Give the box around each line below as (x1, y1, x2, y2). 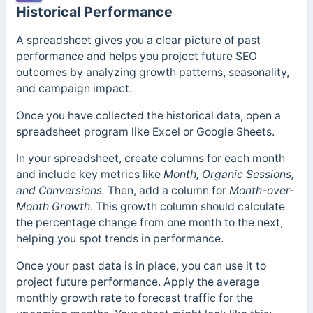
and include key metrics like (15, 168, 163, 182)
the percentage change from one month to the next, (15, 216, 283, 230)
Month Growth (15, 200, 90, 214)
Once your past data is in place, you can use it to (15, 259, 266, 273)
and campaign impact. (15, 81, 132, 95)
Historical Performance (15, 3, 173, 20)
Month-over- (228, 184, 294, 198)
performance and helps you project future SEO (15, 49, 257, 63)
